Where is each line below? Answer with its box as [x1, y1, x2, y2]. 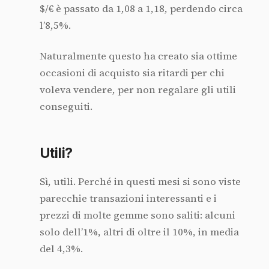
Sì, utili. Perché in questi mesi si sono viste [39, 174, 241, 189]
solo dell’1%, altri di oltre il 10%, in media [39, 225, 239, 239]
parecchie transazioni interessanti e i [39, 191, 217, 205]
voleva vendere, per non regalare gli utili [39, 82, 236, 97]
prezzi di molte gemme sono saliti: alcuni [39, 208, 235, 222]
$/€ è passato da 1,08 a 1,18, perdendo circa [39, 2, 243, 16]
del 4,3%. [39, 241, 83, 256]
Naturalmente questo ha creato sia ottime [39, 49, 237, 63]
